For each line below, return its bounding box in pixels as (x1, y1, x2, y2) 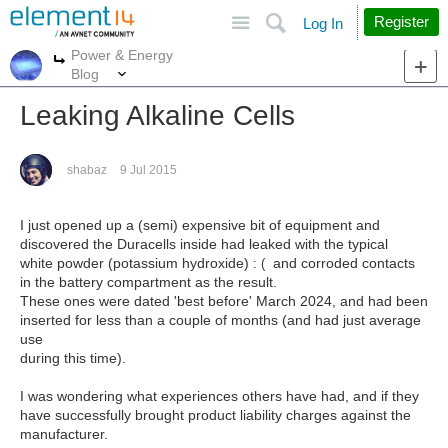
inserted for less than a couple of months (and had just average (20, 312, 421, 328)
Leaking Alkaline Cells (20, 100, 295, 131)
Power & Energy (71, 46, 173, 63)
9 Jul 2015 (120, 163, 177, 177)
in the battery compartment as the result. (20, 274, 277, 290)
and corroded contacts (273, 255, 415, 271)
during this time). (20, 350, 126, 366)
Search (328, 6, 373, 22)
